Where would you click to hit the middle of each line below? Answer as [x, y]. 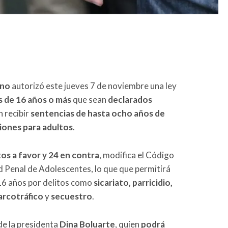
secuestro [72, 196]
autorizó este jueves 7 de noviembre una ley [93, 85]
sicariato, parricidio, [133, 182]
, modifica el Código [137, 155]
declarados [130, 99]
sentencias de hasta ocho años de [98, 113]
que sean [90, 99]
